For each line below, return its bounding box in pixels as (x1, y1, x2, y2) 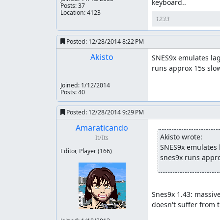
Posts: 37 (60, 1, 85, 10)
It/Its (95, 134, 109, 142)
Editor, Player (60, 147, 98, 155)
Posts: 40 (60, 88, 85, 96)
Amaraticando (76, 122, 129, 133)
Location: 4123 (60, 8, 101, 17)
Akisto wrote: (160, 132, 202, 141)
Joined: (60, 81, 81, 89)
